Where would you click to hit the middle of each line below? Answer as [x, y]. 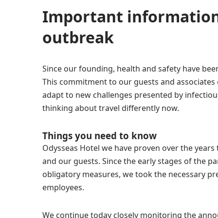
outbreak [78, 37]
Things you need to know [100, 136]
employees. [63, 187]
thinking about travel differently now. [111, 108]
